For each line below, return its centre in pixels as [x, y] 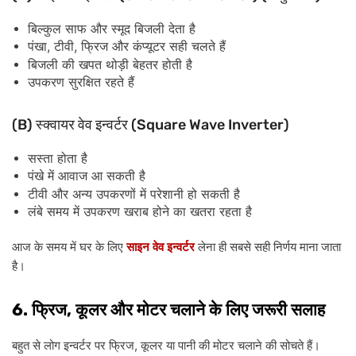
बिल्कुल [44, 29]
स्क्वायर [55, 124]
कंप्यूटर [149, 47]
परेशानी [167, 194]
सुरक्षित [85, 83]
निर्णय [285, 246]
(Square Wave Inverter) [209, 124]
